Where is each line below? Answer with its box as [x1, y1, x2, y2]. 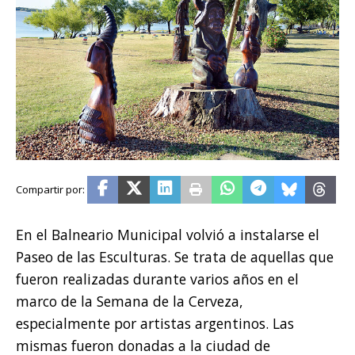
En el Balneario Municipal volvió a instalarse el [16, 225, 319, 245]
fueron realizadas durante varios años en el [16, 269, 299, 289]
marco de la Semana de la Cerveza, [16, 292, 243, 311]
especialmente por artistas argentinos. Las [16, 314, 294, 334]
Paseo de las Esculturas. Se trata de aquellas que [16, 247, 334, 267]
